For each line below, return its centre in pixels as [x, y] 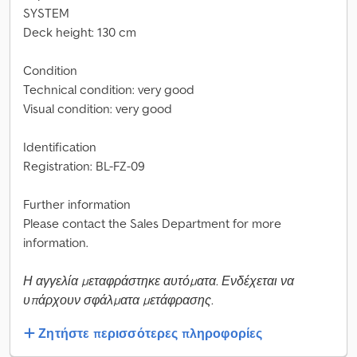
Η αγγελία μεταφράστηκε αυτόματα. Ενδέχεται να [159, 280]
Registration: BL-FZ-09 [84, 166]
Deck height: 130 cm [80, 32]
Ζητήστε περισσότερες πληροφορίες [151, 333]
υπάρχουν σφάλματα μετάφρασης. [118, 300]
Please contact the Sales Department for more [152, 223]
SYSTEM [46, 13]
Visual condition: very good [98, 108]
